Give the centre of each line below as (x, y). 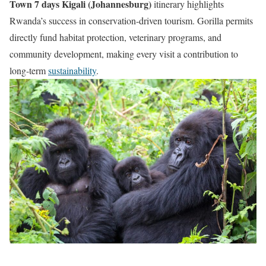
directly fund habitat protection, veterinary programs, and (115, 37)
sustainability (72, 71)
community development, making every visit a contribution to (124, 54)
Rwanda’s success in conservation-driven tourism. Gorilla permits (131, 21)
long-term (29, 71)
